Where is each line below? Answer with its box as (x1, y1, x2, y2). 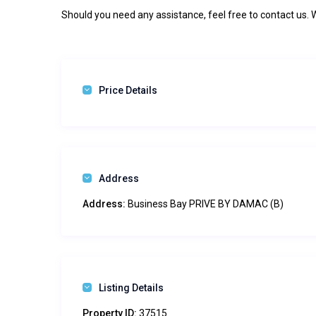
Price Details (99, 85, 157, 97)
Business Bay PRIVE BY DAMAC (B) (126, 198, 284, 210)
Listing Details (99, 282, 164, 294)
